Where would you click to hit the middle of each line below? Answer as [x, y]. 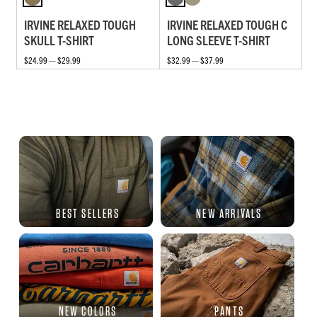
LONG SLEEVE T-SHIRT [218, 40]
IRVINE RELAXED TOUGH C [227, 24]
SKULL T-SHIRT [59, 40]
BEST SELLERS [88, 213]
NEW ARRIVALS [229, 213]
